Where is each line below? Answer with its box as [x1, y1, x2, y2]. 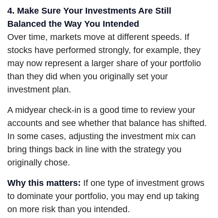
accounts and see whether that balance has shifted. [7, 118, 207, 128]
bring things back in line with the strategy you [7, 145, 182, 155]
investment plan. [7, 85, 71, 95]
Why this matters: [7, 178, 81, 188]
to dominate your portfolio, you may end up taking [7, 191, 199, 201]
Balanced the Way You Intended [7, 19, 139, 29]
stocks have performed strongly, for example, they [7, 45, 200, 55]
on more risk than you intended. [7, 204, 130, 215]
